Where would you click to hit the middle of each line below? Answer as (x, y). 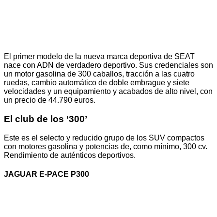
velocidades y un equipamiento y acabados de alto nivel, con (108, 92)
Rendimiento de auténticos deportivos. (70, 155)
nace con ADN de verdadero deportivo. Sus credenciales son (108, 65)
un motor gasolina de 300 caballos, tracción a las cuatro (99, 74)
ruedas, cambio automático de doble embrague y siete (97, 83)
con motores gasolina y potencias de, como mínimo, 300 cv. (106, 146)
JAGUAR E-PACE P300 (46, 174)
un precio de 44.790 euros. (50, 100)
